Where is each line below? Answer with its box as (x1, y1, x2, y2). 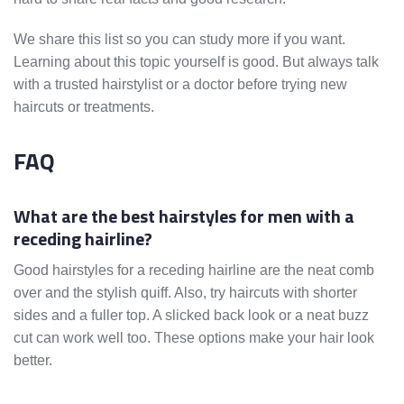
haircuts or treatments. (14, 99, 154, 115)
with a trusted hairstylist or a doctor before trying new (14, 77, 347, 93)
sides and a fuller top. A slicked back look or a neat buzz (14, 308, 369, 324)
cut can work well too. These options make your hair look (14, 330, 374, 346)
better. (14, 353, 52, 369)
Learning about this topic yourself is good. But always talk (14, 54, 379, 70)
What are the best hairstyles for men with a (14, 202, 354, 231)
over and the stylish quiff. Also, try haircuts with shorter (14, 285, 357, 301)
